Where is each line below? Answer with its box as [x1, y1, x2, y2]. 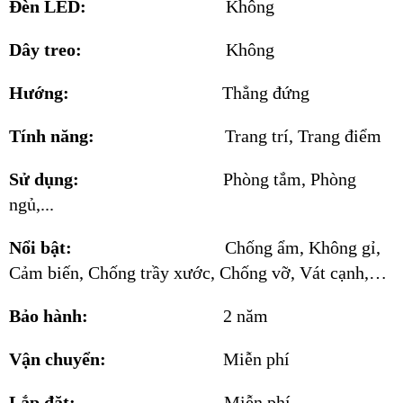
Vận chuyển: [9, 349, 223, 369]
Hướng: [9, 83, 222, 103]
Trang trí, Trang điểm [225, 126, 381, 146]
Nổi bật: [9, 237, 225, 257]
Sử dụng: [9, 169, 223, 189]
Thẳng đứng [222, 83, 309, 103]
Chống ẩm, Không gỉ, [225, 237, 381, 257]
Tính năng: [9, 126, 225, 146]
